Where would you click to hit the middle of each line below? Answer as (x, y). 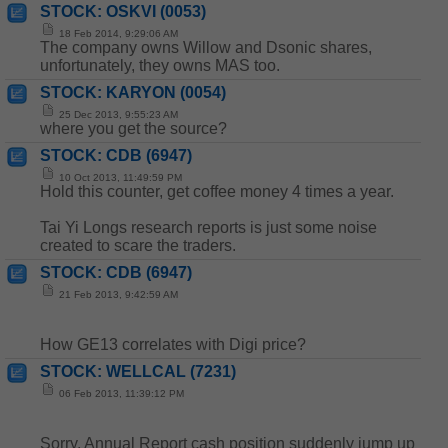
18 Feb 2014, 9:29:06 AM (117, 33)
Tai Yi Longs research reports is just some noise (208, 227)
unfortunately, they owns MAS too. (160, 65)
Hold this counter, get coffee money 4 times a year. (217, 191)
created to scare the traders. (138, 245)
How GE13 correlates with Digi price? (173, 344)
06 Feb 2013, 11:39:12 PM (120, 393)
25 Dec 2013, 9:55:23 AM (117, 114)
